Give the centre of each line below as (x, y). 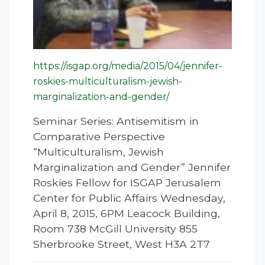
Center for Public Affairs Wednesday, (129, 198)
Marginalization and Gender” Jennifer (132, 167)
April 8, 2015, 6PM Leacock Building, (127, 214)
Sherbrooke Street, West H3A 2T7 (122, 244)
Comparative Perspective (99, 137)
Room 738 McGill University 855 (115, 229)
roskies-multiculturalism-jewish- (108, 82)
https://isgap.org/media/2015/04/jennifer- (128, 66)
